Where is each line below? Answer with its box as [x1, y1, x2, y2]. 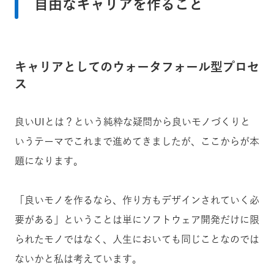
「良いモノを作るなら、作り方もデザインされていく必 [15, 195, 259, 206]
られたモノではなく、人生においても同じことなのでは [15, 234, 259, 245]
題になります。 [15, 156, 83, 166]
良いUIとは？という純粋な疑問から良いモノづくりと [15, 117, 250, 127]
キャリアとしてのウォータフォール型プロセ [15, 61, 259, 73]
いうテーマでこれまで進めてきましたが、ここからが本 [15, 136, 259, 147]
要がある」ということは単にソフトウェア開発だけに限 [15, 215, 259, 225]
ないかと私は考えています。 [15, 254, 142, 264]
